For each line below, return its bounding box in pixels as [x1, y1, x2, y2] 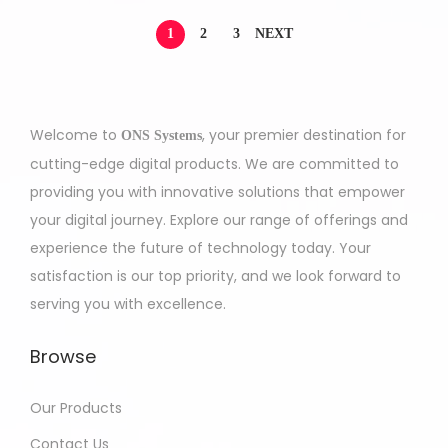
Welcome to [30, 124, 121, 145]
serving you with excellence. [30, 293, 226, 314]
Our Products [30, 397, 122, 418]
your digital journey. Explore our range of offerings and [30, 209, 408, 230]
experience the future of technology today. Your [30, 237, 371, 258]
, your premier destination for [202, 124, 406, 145]
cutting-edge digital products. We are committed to [30, 153, 399, 174]
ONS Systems [121, 127, 202, 143]
